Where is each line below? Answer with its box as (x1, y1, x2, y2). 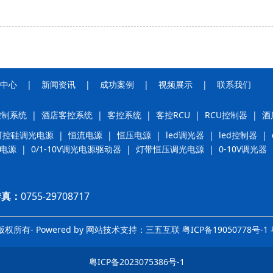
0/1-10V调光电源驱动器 (31, 143, 121, 155)
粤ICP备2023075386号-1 (88, 255, 185, 268)
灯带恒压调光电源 (136, 143, 204, 155)
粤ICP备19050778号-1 (182, 223, 268, 235)
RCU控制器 (205, 108, 247, 121)
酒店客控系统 (41, 108, 93, 121)
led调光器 (166, 129, 204, 141)
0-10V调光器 (219, 143, 267, 155)
